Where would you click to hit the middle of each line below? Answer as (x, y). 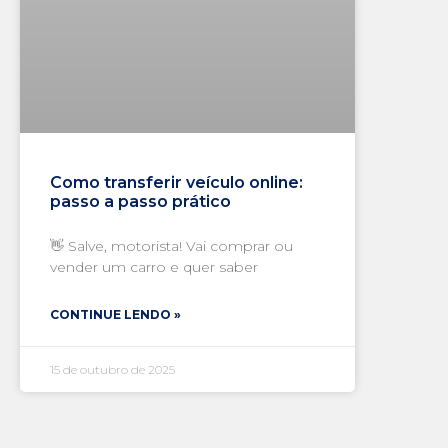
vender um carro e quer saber (153, 267)
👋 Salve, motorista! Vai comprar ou (171, 246)
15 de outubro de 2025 (112, 369)
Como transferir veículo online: (176, 182)
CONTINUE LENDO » (115, 314)
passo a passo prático (140, 201)
